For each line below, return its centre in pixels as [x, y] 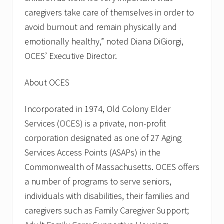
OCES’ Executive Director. [71, 56]
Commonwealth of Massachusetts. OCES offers [112, 167]
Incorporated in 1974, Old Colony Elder [97, 109]
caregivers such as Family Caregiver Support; [107, 210]
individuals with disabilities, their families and [107, 196]
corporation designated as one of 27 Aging [103, 138]
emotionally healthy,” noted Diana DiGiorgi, [104, 41]
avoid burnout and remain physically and [101, 27]
